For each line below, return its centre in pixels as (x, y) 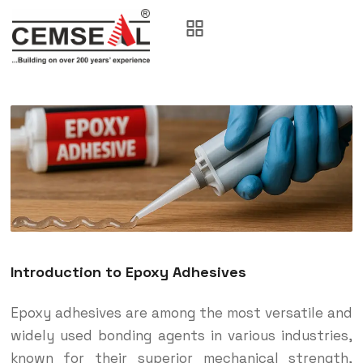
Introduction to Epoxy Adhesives (128, 272)
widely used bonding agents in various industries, (181, 336)
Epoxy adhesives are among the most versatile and (181, 313)
